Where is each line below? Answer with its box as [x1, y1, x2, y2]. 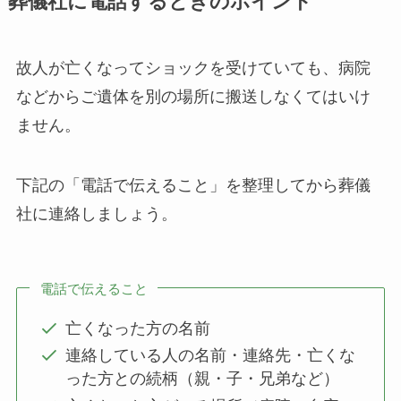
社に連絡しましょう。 [15, 205, 177, 224]
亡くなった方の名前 [64, 319, 210, 337]
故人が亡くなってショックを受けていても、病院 [15, 58, 371, 77]
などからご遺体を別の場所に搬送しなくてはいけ [15, 87, 371, 106]
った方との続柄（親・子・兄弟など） [64, 370, 339, 388]
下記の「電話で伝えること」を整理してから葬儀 [15, 176, 371, 195]
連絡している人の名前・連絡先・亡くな [64, 346, 355, 365]
